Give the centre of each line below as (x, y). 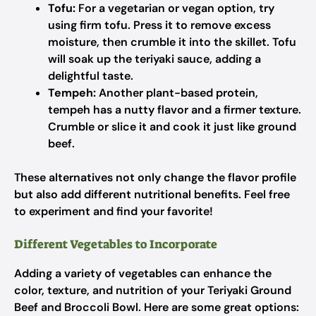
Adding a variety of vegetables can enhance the (143, 273)
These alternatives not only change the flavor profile (155, 177)
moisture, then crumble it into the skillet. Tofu (172, 42)
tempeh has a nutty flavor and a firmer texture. (175, 110)
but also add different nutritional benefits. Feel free (152, 194)
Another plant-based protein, (177, 93)
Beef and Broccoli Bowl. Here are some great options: (157, 307)
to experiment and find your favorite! (114, 211)
